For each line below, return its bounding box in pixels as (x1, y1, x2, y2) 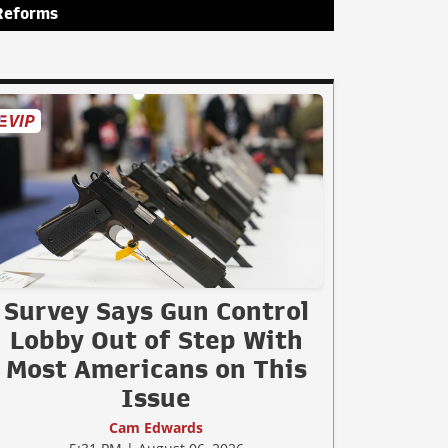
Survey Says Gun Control (3, 297, 309, 324)
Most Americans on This (5, 355, 307, 382)
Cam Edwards (109, 417, 203, 437)
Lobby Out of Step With (9, 326, 303, 353)
